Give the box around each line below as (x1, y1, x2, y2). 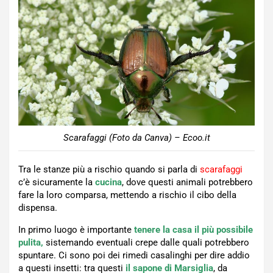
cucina (95, 176, 122, 188)
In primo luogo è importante (18, 224, 134, 235)
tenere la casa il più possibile (134, 224, 253, 235)
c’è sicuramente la (18, 176, 95, 188)
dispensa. (18, 202, 57, 213)
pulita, (18, 236, 43, 248)
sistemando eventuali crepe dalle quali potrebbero (43, 236, 249, 248)
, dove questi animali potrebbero (122, 176, 253, 188)
